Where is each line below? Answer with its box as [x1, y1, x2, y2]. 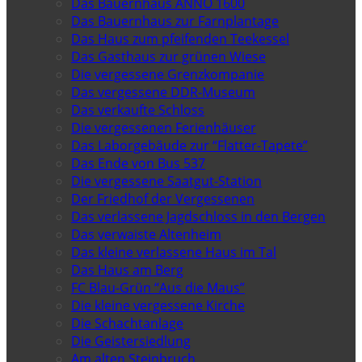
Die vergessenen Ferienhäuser [71, 118, 256, 137]
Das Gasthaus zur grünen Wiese [71, 47, 266, 65]
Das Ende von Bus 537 [71, 154, 205, 172]
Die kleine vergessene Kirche [71, 296, 245, 314]
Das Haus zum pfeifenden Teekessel [71, 29, 289, 48]
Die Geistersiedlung [71, 331, 191, 350]
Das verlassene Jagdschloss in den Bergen [71, 207, 326, 225]
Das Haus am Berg [71, 260, 183, 279]
